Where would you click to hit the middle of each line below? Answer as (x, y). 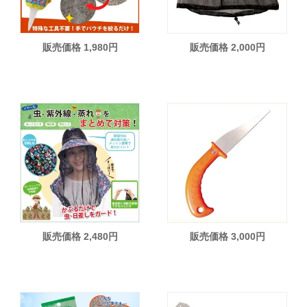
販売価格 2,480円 (80, 237)
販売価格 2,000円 (227, 48)
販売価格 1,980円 (80, 48)
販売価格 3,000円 (227, 237)
